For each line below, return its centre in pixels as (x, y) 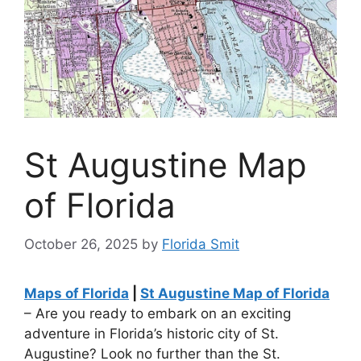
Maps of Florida (77, 294)
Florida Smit (201, 245)
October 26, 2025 (81, 245)
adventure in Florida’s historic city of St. (151, 334)
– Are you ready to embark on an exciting (158, 314)
